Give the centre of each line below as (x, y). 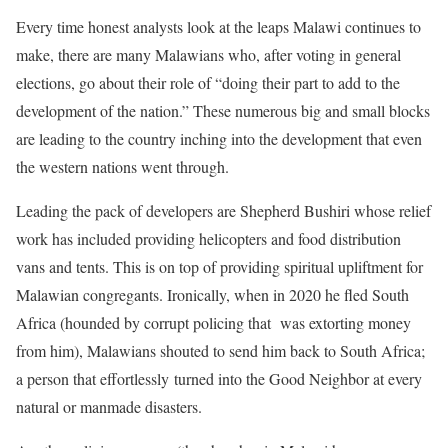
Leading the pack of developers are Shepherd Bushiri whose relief (223, 210)
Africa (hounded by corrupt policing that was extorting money (213, 322)
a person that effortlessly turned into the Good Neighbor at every (219, 378)
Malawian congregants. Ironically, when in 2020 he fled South (212, 294)
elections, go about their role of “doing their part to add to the (208, 82)
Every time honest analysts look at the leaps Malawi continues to (218, 26)
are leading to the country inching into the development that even (219, 138)
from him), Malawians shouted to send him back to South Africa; (220, 350)
